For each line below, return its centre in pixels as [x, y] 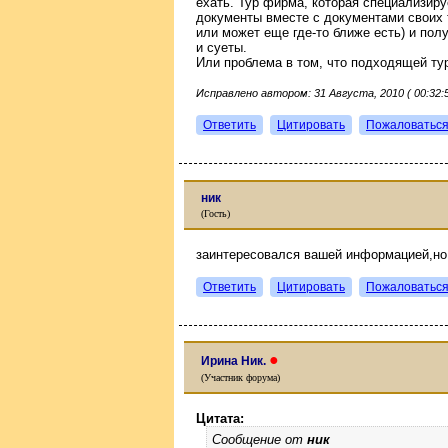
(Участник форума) [240, 377]
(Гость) [215, 213]
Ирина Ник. [235, 361]
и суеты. [221, 47]
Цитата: [220, 418]
